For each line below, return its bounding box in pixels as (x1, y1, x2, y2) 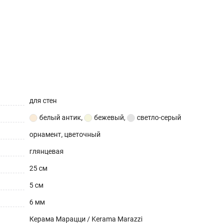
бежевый (94, 113, 124, 121)
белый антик (39, 113, 81, 121)
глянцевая (29, 147, 64, 155)
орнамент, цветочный (29, 130, 101, 138)
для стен (29, 96, 57, 105)
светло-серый (137, 113, 181, 121)
